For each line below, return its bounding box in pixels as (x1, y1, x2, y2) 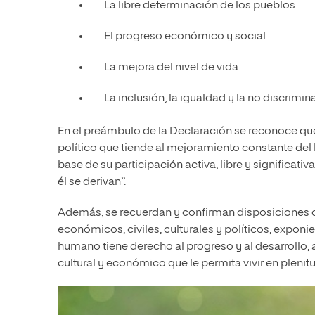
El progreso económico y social (104, 31, 266, 43)
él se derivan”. (58, 176, 126, 188)
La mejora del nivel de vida (104, 62, 238, 74)
